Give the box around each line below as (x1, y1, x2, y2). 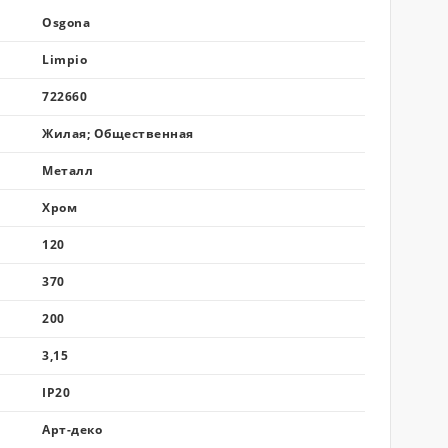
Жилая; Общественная (42, 125, 194, 142)
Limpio (42, 51, 87, 68)
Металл (42, 162, 93, 179)
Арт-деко (42, 421, 102, 438)
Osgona (42, 14, 90, 31)
